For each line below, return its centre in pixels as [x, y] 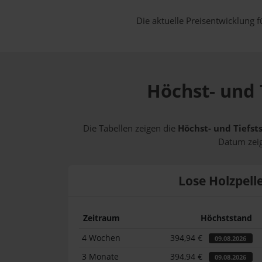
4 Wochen [101, 237]
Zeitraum [101, 218]
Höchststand [226, 218]
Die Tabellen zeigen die [130, 129]
